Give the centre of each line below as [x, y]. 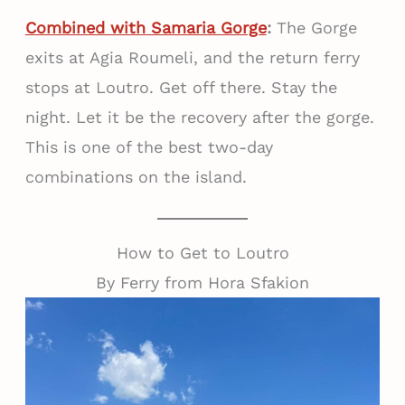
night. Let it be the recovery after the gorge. [199, 117]
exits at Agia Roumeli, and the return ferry [192, 57]
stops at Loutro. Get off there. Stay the [181, 87]
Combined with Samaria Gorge [146, 27]
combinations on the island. [136, 176]
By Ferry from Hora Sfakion [202, 282]
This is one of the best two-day [149, 146]
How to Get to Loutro [202, 252]
